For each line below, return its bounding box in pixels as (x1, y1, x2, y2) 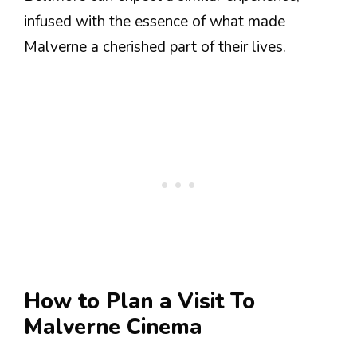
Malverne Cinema (24, 312, 202, 343)
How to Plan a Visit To (24, 287, 255, 317)
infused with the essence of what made (24, 10, 285, 32)
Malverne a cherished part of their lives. (24, 36, 286, 57)
